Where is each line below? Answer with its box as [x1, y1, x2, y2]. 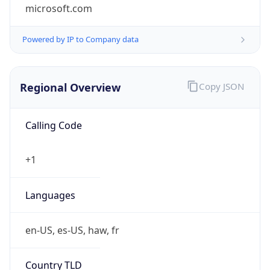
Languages [25, 188, 75, 202]
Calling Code [25, 119, 82, 133]
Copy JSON [198, 80, 244, 93]
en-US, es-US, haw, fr [25, 223, 119, 237]
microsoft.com [25, 2, 92, 16]
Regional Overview [20, 80, 121, 95]
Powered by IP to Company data [22, 34, 139, 45]
